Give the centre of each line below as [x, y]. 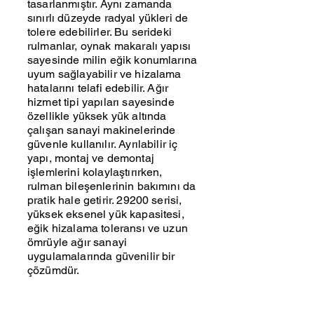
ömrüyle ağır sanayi [77, 242]
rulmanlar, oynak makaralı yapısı [109, 46]
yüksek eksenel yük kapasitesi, [106, 214]
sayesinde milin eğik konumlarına [112, 60]
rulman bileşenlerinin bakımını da [112, 186]
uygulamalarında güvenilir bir [101, 256]
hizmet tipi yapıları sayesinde [101, 102]
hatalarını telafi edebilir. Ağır [98, 88]
